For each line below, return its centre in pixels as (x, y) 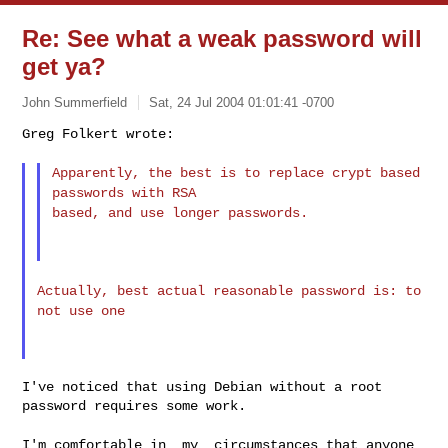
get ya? (64, 66)
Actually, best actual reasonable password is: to (229, 290)
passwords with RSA (123, 192)
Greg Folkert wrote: (98, 133)
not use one (81, 310)
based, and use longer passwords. (179, 212)
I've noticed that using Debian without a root (202, 386)
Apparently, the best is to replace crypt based (235, 172)
